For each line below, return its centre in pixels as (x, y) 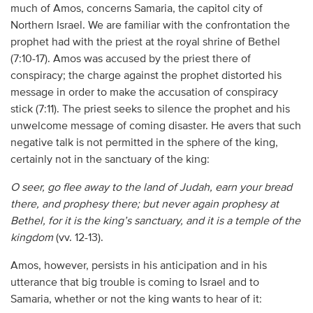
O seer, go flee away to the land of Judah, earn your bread (151, 188)
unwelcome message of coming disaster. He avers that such (155, 126)
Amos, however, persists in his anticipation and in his (138, 266)
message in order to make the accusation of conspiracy (144, 93)
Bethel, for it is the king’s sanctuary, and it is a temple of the (155, 221)
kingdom (31, 238)
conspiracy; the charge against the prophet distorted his (146, 76)
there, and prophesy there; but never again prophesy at (144, 204)
